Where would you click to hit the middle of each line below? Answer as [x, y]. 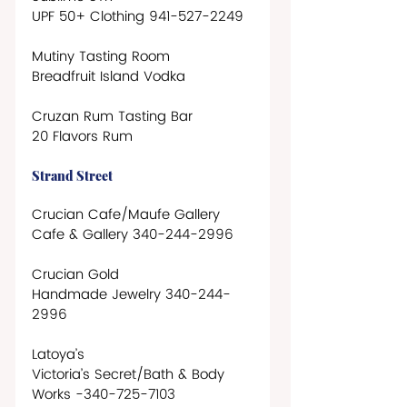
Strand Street [72, 175]
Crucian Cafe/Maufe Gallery [126, 214]
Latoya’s [58, 354]
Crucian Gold [75, 274]
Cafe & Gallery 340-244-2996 [133, 234]
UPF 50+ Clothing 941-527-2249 [142, 16]
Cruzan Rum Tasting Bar [112, 116]
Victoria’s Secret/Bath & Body [130, 374]
